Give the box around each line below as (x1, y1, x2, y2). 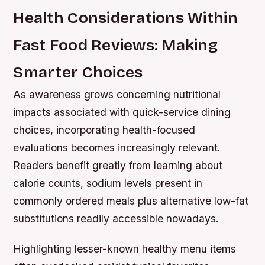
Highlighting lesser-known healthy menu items (13, 242, 237, 255)
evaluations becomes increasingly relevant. (13, 141, 221, 154)
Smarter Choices (13, 62, 143, 82)
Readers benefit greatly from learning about (13, 159, 223, 172)
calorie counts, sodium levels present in (13, 176, 203, 189)
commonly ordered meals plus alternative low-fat (13, 194, 249, 207)
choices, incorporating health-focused (13, 123, 196, 136)
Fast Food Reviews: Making (13, 35, 218, 54)
